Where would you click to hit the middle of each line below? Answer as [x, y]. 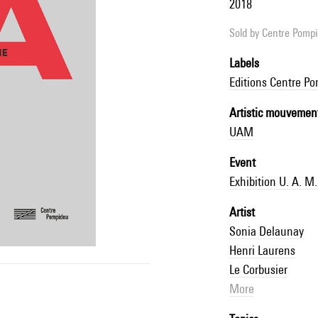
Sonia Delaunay [266, 231]
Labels [244, 62]
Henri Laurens [262, 250]
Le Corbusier [258, 269]
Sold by [245, 33]
